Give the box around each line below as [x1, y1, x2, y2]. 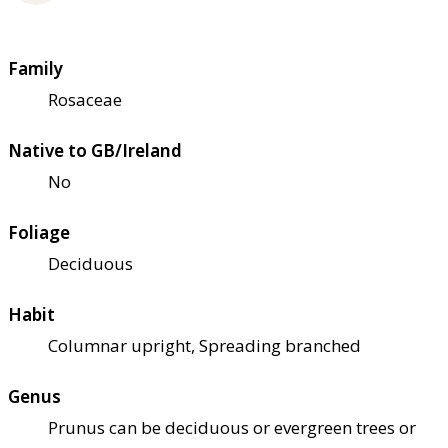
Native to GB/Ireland [8, 138, 182, 162]
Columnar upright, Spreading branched [48, 333, 361, 357]
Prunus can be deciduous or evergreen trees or [48, 415, 416, 439]
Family [8, 56, 63, 80]
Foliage [8, 220, 70, 244]
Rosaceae [48, 87, 122, 111]
